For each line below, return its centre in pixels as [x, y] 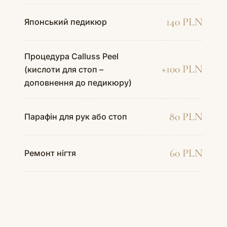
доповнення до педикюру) [78, 82]
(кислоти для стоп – [64, 69]
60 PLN [186, 153]
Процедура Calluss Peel [71, 56]
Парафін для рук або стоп [76, 116]
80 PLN [186, 116]
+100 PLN [182, 69]
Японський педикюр [66, 22]
